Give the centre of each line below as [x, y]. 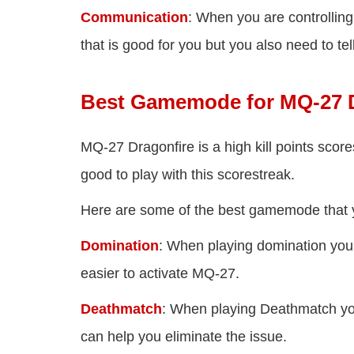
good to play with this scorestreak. [188, 174]
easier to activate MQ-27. [160, 273]
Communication [134, 17]
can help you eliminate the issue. [184, 336]
